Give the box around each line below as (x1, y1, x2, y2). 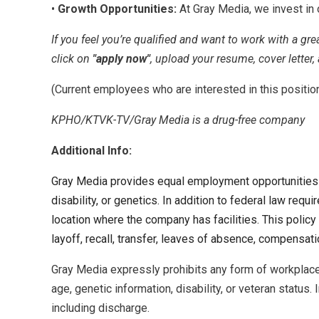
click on (51, 51, 93, 66)
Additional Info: (51, 143, 132, 157)
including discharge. (51, 300, 150, 315)
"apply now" (93, 51, 150, 66)
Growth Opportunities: (58, 1, 177, 16)
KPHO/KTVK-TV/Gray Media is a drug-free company (51, 113, 305, 127)
